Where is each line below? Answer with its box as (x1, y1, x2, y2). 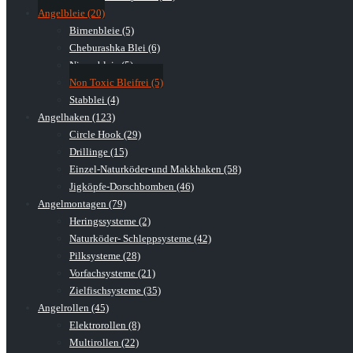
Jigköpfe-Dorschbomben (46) (69, 180, 194, 193)
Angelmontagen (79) (38, 198, 126, 210)
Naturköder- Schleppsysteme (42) (69, 232, 211, 245)
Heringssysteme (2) (69, 215, 150, 228)
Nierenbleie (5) (69, 59, 133, 72)
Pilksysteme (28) (69, 250, 140, 262)
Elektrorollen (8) (69, 319, 140, 332)
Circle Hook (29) (69, 128, 141, 141)
